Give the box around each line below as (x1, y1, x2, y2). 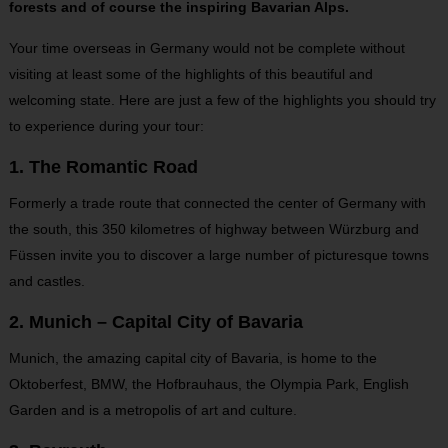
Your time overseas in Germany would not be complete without (8, 40, 405, 56)
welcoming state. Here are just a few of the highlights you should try (8, 92, 436, 108)
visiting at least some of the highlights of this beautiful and (8, 66, 373, 82)
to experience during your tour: (8, 118, 204, 134)
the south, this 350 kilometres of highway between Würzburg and (8, 221, 419, 237)
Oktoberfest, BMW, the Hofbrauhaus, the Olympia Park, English (8, 376, 409, 392)
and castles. (8, 273, 85, 289)
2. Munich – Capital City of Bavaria (8, 312, 303, 332)
